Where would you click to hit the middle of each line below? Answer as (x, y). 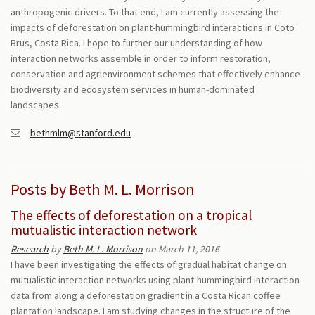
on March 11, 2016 (181, 249)
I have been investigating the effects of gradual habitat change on (149, 264)
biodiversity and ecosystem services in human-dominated (133, 89)
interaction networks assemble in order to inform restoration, (141, 58)
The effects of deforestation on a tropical (131, 215)
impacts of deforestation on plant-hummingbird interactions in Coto (153, 27)
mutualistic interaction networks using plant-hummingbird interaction (155, 280)
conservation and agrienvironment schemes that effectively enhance (155, 74)
